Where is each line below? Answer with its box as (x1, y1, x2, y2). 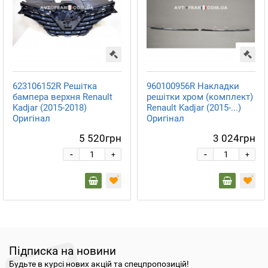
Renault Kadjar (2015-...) (147, 102, 241, 114)
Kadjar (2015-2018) (13, 102, 87, 114)
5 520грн (79, 132, 121, 145)
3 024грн (213, 132, 255, 145)
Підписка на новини (9, 244, 116, 258)
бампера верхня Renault (13, 92, 112, 103)
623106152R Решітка (13, 81, 97, 92)
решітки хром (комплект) (147, 92, 253, 103)
